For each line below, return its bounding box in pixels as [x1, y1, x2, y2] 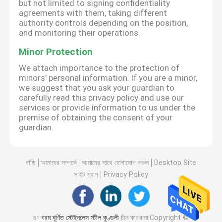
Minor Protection [19, 46, 93, 58]
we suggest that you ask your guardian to [19, 83, 175, 93]
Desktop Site [154, 158, 196, 166]
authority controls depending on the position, [19, 18, 188, 28]
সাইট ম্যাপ [74, 170, 99, 179]
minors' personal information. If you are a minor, [19, 73, 198, 83]
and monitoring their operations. [19, 28, 141, 38]
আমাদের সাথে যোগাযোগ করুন [82, 158, 149, 166]
